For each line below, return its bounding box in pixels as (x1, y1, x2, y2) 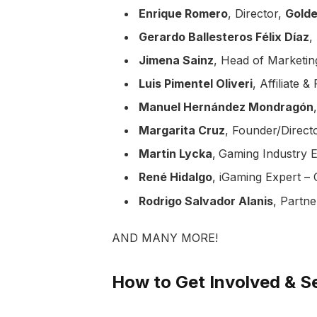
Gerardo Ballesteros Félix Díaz (138, 30, 309, 45)
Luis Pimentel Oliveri (138, 76, 253, 91)
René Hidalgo (138, 170, 212, 185)
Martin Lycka (138, 146, 212, 161)
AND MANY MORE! (111, 231, 218, 246)
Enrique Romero (138, 6, 228, 21)
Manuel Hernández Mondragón (138, 100, 313, 115)
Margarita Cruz (138, 123, 225, 138)
